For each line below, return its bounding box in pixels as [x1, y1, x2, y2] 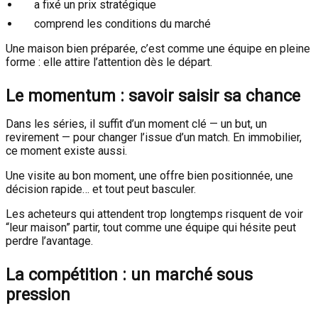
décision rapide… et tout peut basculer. [6, 182, 196, 196]
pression [6, 285, 70, 305]
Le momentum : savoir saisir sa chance [6, 86, 300, 106]
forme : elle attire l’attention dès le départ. [6, 55, 212, 69]
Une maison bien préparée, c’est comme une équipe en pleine [6, 42, 310, 55]
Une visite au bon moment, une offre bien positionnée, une [6, 169, 293, 182]
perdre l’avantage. [6, 234, 93, 248]
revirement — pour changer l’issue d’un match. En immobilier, [6, 131, 302, 144]
